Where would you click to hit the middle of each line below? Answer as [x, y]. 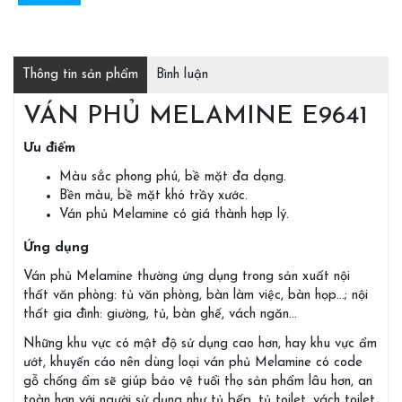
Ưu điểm [49, 149]
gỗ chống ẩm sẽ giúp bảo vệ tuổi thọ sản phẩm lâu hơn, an [198, 381]
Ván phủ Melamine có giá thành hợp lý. [174, 215]
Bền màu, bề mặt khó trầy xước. [153, 197]
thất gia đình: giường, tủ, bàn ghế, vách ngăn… [160, 315]
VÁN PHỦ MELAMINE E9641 [196, 117]
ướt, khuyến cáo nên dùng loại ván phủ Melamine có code [193, 363]
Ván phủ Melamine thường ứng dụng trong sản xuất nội [187, 277]
